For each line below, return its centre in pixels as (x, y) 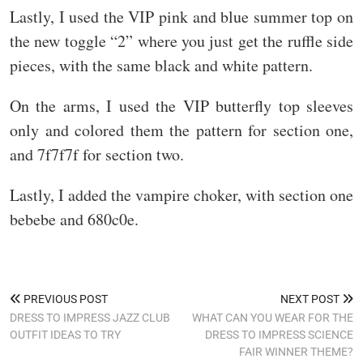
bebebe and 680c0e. (74, 220)
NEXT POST (311, 299)
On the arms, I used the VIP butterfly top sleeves (181, 106)
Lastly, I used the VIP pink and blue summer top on (181, 17)
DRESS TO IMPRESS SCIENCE (279, 335)
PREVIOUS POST (64, 299)
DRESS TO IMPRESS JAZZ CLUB (90, 318)
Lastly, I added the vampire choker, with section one (181, 195)
